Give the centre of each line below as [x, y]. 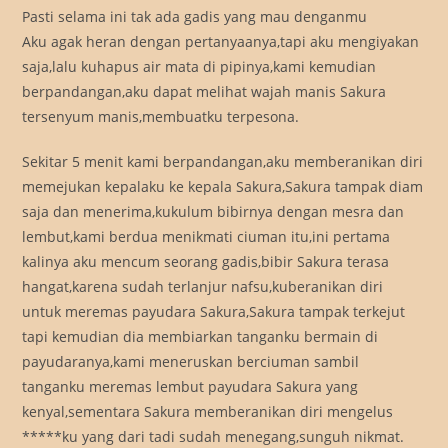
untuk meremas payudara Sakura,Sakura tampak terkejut [214, 312]
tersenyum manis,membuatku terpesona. [161, 117]
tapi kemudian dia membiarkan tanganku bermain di [200, 337]
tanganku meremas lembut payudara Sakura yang [190, 387]
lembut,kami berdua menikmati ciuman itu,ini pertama [206, 237]
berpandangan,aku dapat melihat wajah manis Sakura [204, 92]
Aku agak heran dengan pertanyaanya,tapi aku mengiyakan [221, 42]
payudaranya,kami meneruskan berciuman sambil [191, 362]
